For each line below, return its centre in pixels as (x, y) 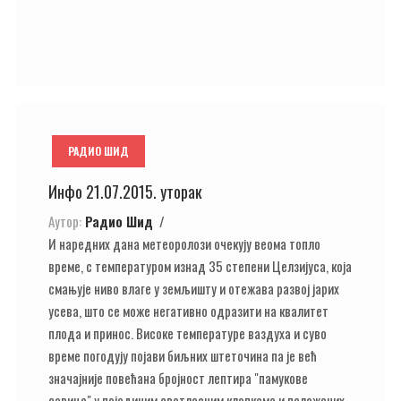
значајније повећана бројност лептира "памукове (178, 377)
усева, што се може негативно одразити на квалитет (188, 310)
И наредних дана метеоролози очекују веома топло (184, 243)
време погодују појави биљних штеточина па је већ (183, 355)
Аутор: (65, 221)
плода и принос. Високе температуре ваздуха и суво (188, 333)
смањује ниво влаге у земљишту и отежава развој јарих (194, 288)
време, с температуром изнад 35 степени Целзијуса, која (200, 265)
